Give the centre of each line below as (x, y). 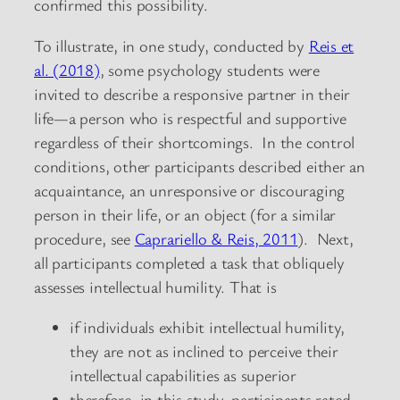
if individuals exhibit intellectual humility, (208, 327)
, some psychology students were (209, 69)
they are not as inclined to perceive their (204, 351)
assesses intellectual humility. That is (155, 286)
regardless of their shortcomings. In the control (195, 142)
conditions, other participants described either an (200, 166)
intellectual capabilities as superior (183, 375)
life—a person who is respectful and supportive (190, 117)
